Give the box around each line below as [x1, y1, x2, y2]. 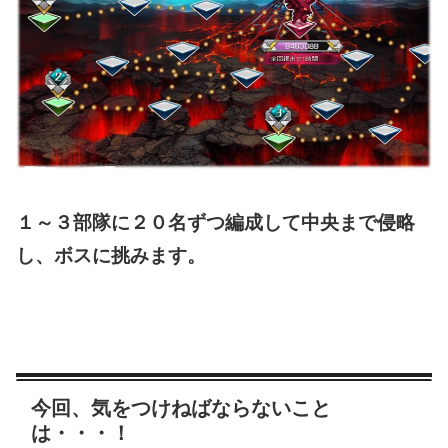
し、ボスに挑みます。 [16, 245, 206, 267]
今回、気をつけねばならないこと [31, 397, 331, 420]
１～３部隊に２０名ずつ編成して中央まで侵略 [16, 212, 415, 234]
